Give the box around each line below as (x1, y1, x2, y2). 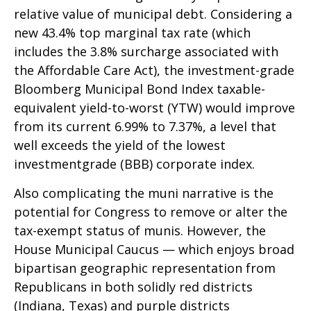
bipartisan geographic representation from (14, 260, 276, 276)
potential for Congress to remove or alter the (14, 203, 287, 220)
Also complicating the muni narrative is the (14, 185, 274, 201)
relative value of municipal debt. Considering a (14, 6, 292, 22)
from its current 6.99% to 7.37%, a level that (14, 118, 276, 135)
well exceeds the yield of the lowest (14, 137, 226, 153)
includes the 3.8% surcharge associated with (14, 43, 278, 60)
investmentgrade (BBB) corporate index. (14, 155, 255, 172)
